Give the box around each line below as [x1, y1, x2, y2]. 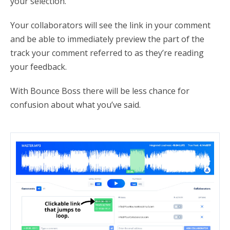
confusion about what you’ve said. [10, 99, 141, 111]
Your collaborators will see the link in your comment [10, 20, 210, 31]
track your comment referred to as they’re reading [10, 47, 204, 59]
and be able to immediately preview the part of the [10, 33, 204, 45]
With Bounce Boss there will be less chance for [10, 85, 189, 97]
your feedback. [10, 61, 67, 73]
